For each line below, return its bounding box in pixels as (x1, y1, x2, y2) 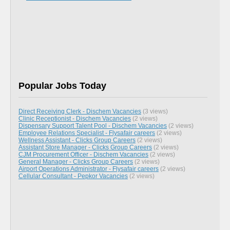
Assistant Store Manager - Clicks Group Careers (18, 143, 152, 150)
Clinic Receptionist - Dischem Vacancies (18, 114, 131, 122)
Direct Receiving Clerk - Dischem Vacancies (18, 107, 141, 114)
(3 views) (141, 107, 168, 114)
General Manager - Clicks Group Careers (18, 158, 133, 165)
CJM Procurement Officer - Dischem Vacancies (18, 150, 148, 158)
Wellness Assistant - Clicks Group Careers (18, 136, 136, 143)
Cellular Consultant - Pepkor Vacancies (18, 172, 128, 179)
